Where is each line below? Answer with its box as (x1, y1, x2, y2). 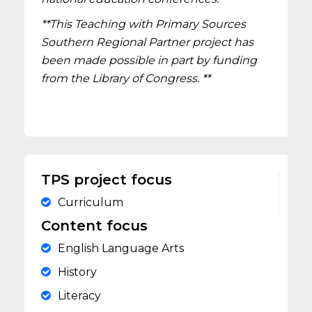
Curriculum (58, 196, 124, 209)
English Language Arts (58, 242, 185, 255)
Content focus (41, 217, 148, 234)
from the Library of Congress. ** (41, 72, 211, 85)
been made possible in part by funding (41, 54, 258, 67)
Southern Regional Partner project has (41, 36, 254, 49)
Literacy (58, 289, 102, 302)
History (58, 265, 97, 279)
